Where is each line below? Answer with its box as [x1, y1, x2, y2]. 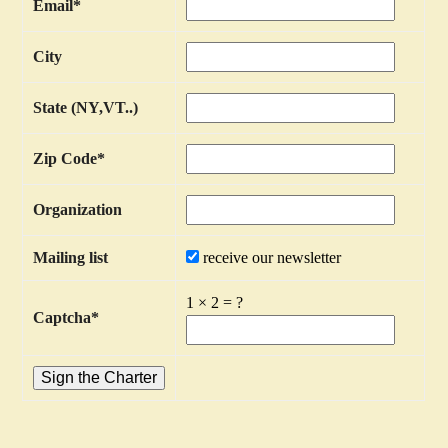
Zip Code [33, 149, 98, 167]
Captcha [33, 308, 92, 326]
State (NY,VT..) [33, 98, 139, 116]
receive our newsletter [203, 248, 342, 266]
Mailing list [33, 248, 109, 266]
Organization [33, 200, 123, 218]
